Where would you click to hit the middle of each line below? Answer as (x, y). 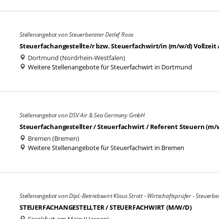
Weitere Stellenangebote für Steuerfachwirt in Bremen (106, 148)
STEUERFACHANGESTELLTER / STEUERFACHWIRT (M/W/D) (106, 207)
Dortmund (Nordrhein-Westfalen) (76, 58)
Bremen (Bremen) (53, 138)
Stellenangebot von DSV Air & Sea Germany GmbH (82, 115)
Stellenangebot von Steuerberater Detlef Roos (77, 34)
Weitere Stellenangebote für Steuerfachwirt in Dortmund (110, 67)
